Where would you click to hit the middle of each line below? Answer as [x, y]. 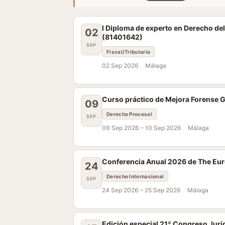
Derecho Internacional [135, 176]
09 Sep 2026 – [124, 128]
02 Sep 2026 [120, 66]
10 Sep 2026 [163, 128]
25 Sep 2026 [163, 190]
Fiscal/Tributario [129, 52]
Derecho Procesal [129, 114]
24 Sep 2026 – [123, 190]
